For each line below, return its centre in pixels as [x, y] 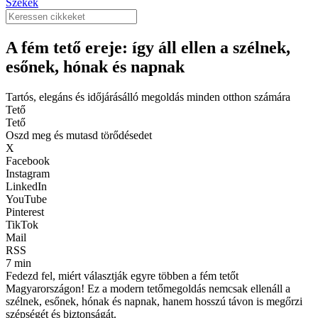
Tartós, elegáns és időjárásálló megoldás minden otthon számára [148, 97]
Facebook [28, 160]
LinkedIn [26, 186]
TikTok [22, 224]
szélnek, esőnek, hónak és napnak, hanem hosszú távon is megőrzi [154, 301]
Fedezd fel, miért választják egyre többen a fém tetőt [122, 275]
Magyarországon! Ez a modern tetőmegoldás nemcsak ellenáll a [148, 288]
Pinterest [25, 212]
